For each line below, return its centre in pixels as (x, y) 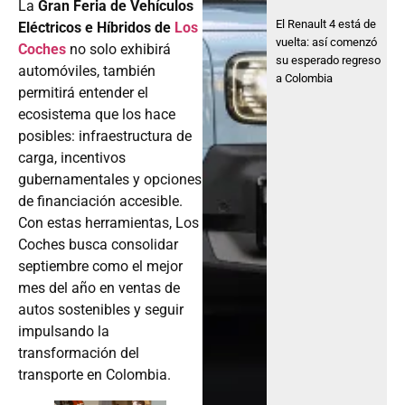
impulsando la (64, 331)
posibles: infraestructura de (105, 136)
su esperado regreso (329, 60)
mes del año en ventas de (99, 287)
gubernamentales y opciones (110, 179)
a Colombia (305, 78)
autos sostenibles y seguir (101, 309)
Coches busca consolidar (98, 244)
